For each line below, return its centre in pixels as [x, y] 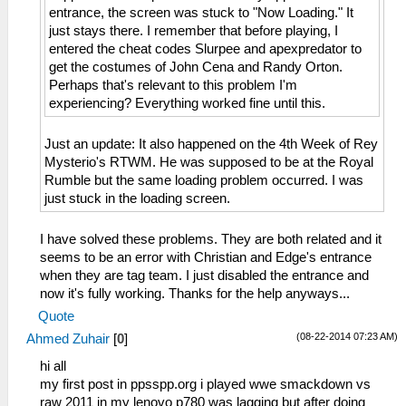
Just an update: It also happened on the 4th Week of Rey [211, 144]
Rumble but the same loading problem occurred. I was [204, 180]
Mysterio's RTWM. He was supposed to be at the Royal [209, 162]
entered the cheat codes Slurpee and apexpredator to [205, 48]
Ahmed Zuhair [68, 338]
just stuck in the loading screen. [137, 198]
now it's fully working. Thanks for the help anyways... [195, 293]
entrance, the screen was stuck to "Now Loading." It [201, 12]
